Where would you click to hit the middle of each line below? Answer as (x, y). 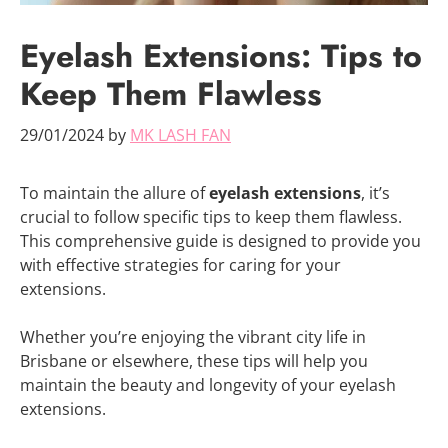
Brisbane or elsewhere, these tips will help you (194, 360)
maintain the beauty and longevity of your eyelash (208, 384)
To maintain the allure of (114, 192)
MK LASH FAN (180, 134)
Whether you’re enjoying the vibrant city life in (193, 336)
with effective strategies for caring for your (180, 264)
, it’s (375, 192)
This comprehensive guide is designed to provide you (220, 240)
